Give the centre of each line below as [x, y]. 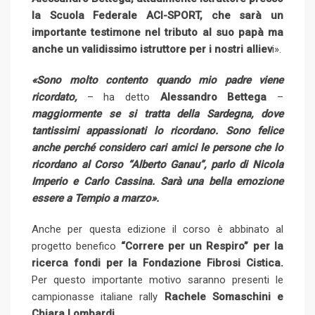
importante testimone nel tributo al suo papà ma [157, 33]
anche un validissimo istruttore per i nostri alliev [152, 50]
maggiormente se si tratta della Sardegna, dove [157, 114]
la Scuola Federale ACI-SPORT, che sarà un [157, 16]
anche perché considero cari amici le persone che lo [157, 148]
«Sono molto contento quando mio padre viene [157, 81]
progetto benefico [76, 246]
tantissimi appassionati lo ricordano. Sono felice [157, 131]
